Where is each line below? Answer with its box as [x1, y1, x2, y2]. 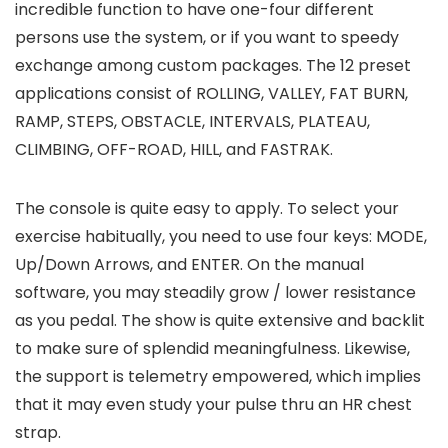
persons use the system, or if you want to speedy [15, 26, 399, 50]
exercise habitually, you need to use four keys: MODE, [15, 225, 427, 249]
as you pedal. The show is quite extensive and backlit [15, 309, 425, 333]
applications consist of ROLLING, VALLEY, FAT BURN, [15, 82, 408, 106]
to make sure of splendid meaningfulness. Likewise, [15, 337, 410, 361]
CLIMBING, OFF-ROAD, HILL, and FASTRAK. [15, 138, 333, 162]
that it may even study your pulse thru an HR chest [15, 393, 412, 417]
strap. [15, 421, 61, 445]
